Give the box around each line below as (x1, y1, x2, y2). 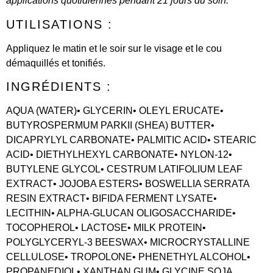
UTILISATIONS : (6, 17, 113, 31)
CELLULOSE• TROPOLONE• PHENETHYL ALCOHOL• (6, 251, 250, 262)
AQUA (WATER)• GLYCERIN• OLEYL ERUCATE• (6, 105, 224, 116)
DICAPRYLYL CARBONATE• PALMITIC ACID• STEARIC (6, 134, 257, 145)
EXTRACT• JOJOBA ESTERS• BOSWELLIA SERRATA (6, 178, 249, 189)
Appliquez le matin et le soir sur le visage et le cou (6, 43, 222, 54)
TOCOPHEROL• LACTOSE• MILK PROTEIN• (6, 222, 206, 233)
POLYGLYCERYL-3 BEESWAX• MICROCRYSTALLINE (6, 236, 250, 247)
